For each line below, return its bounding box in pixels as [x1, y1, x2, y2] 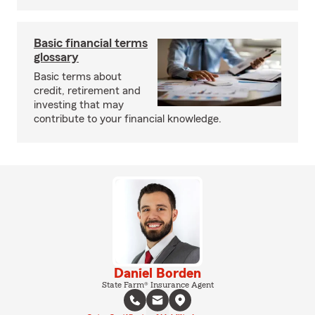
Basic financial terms [34, 37, 148, 49]
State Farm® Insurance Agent [101, 281, 214, 289]
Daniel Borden [114, 266, 201, 281]
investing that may [34, 99, 124, 110]
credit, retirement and [34, 85, 141, 96]
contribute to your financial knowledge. [34, 113, 221, 124]
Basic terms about [34, 71, 122, 82]
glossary [34, 51, 79, 63]
